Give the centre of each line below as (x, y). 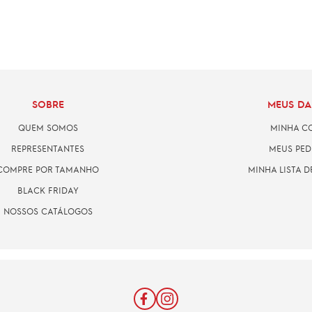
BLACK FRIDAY (48, 190)
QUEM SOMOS (48, 128)
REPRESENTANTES (48, 149)
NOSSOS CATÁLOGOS (48, 211)
